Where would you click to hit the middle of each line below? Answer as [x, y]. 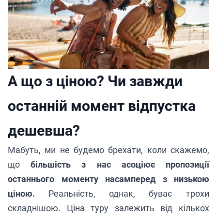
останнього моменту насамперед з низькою [108, 179]
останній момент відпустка [102, 106]
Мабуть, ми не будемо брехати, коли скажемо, [108, 150]
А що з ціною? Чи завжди [95, 81]
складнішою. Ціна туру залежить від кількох [108, 208]
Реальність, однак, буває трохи [122, 193]
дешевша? [44, 130]
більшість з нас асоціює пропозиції [120, 164]
